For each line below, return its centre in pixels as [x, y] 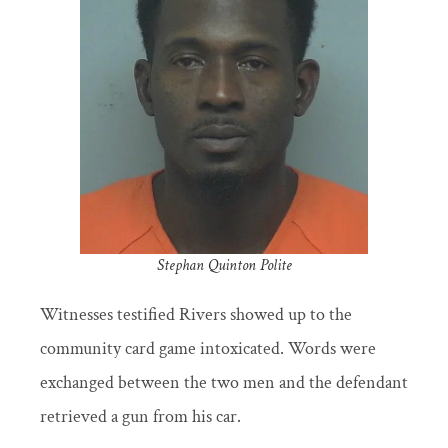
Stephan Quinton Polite [224, 265]
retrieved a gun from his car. [140, 417]
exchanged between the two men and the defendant [224, 383]
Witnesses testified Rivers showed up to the [196, 315]
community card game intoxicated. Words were [208, 349]
